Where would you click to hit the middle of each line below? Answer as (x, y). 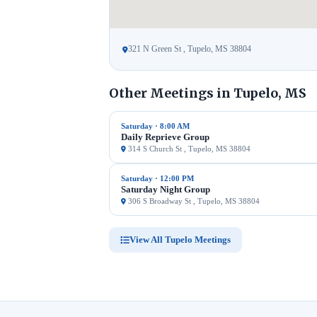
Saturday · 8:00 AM (155, 126)
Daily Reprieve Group (165, 137)
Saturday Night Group (166, 189)
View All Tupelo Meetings (180, 240)
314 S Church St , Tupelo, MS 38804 (189, 149)
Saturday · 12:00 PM (157, 178)
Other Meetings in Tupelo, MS (208, 93)
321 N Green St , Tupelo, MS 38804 (190, 49)
